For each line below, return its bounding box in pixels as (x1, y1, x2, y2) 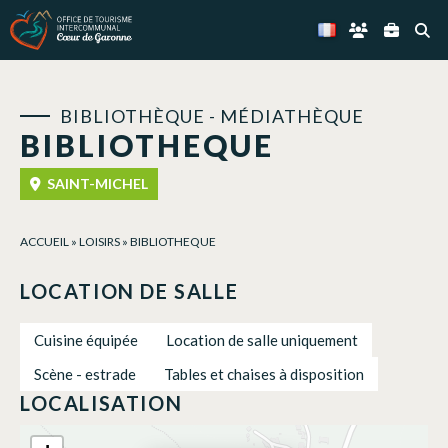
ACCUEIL (20, 233, 69, 249)
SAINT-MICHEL (44, 174, 148, 192)
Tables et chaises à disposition (164, 364, 364, 383)
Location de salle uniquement (166, 330, 358, 349)
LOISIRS (79, 233, 120, 249)
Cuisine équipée (34, 330, 138, 349)
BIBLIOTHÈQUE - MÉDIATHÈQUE (60, 104, 364, 127)
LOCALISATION (20, 390, 183, 415)
